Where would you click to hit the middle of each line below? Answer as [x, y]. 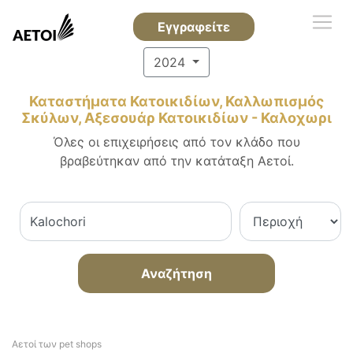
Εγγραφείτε [193, 27]
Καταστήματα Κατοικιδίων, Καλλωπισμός [176, 101]
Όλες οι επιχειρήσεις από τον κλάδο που [176, 142]
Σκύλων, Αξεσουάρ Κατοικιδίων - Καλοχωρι [176, 118]
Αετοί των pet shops [57, 344]
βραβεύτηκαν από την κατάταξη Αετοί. [176, 161]
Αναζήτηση [176, 273]
